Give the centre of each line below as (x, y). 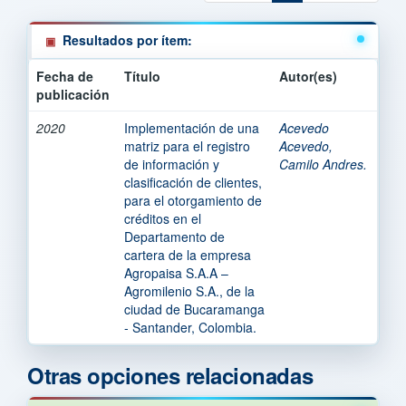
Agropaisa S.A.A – (176, 272)
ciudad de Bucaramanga (194, 309)
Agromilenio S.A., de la (189, 290)
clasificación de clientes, (193, 182)
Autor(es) (308, 76)
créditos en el (163, 218)
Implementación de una (192, 127)
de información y (172, 164)
